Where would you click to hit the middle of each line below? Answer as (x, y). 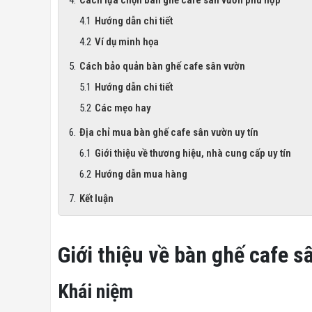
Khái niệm (95, 291)
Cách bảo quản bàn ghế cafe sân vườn (162, 66)
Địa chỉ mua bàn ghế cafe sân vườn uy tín (169, 132)
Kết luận (96, 198)
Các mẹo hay (123, 108)
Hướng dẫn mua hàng (141, 174)
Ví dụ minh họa (127, 41)
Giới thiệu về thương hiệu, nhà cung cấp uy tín (193, 153)
